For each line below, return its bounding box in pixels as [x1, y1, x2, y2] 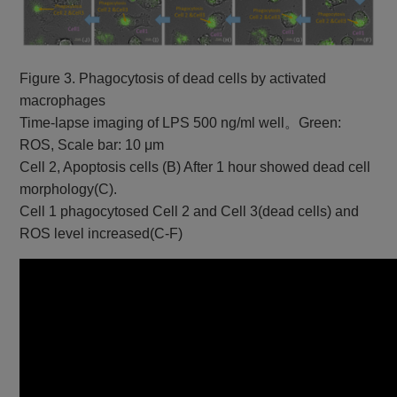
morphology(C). [19, 182, 118, 198]
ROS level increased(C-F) [19, 226, 183, 242]
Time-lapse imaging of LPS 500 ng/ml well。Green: [19, 115, 342, 131]
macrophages [19, 93, 106, 109]
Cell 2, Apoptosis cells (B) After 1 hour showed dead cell [19, 160, 371, 175]
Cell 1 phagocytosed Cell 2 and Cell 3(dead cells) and [19, 204, 360, 220]
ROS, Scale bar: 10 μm [19, 137, 165, 153]
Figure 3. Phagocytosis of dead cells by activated [19, 71, 327, 87]
